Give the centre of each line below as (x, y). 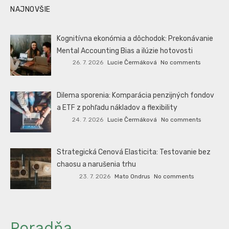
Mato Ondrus (132, 176)
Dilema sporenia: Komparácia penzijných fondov (136, 95)
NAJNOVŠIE (30, 9)
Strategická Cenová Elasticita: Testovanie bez (134, 152)
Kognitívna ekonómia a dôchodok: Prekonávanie (135, 38)
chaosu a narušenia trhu (97, 165)
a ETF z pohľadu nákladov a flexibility (117, 107)
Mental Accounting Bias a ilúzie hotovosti (125, 51)
